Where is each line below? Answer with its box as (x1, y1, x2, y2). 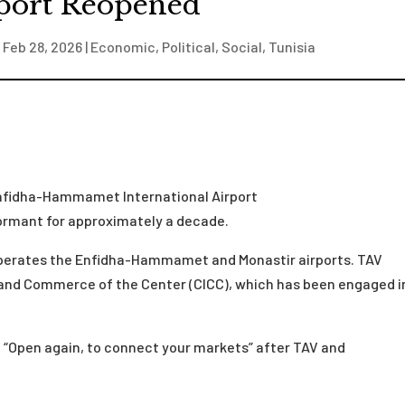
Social (221, 38, 262, 55)
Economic (89, 38, 155, 55)
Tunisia (268, 38, 316, 55)
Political (161, 38, 215, 55)
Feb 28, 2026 (2, 38, 82, 55)
